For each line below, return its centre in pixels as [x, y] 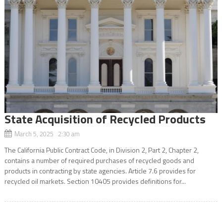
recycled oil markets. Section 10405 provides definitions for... [95, 181]
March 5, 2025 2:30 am [47, 134]
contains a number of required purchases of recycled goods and [99, 160]
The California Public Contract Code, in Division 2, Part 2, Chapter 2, [101, 150]
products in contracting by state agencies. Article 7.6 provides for [100, 170]
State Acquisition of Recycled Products [105, 119]
